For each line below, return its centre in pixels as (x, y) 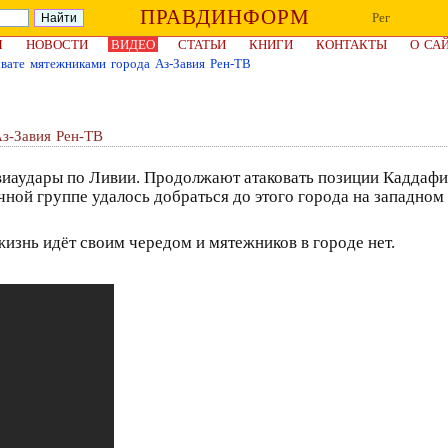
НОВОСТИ (57, 44)
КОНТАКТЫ (351, 44)
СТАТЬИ (202, 44)
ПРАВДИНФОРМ (224, 17)
